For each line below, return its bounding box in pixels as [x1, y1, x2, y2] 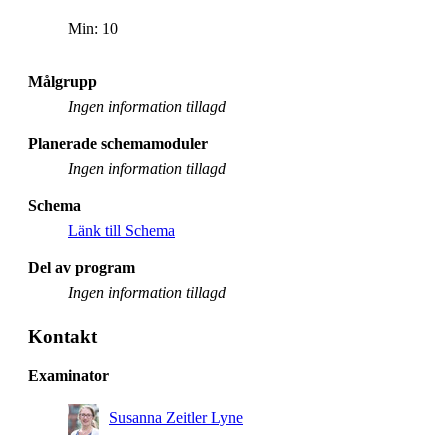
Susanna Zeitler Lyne [109, 408, 243, 426]
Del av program [28, 258, 135, 276]
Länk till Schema [68, 221, 175, 239]
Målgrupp [28, 72, 97, 90]
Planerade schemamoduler [28, 134, 208, 152]
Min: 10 [68, 19, 118, 37]
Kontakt [28, 325, 97, 347]
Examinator [28, 366, 109, 384]
